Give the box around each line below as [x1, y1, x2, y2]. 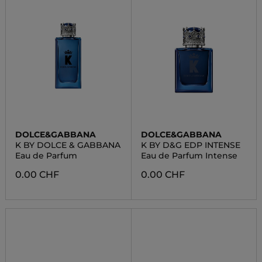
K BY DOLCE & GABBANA [15, 140, 120, 150]
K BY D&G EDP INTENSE [140, 140, 240, 150]
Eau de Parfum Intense [140, 150, 237, 161]
